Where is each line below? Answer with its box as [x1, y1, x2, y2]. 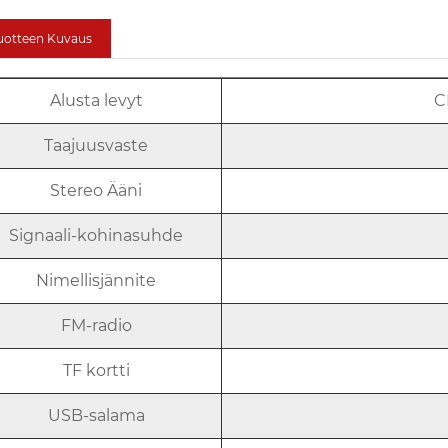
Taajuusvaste [44, 135, 149, 155]
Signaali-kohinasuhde [9, 225, 184, 245]
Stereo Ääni [50, 180, 143, 200]
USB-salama [47, 405, 145, 425]
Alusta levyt [49, 90, 143, 110]
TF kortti [62, 360, 130, 380]
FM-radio [60, 315, 132, 335]
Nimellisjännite [36, 270, 157, 290]
